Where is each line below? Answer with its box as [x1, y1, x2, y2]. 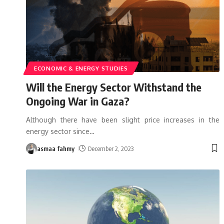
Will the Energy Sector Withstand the [26, 79, 201, 94]
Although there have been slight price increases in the [26, 115, 219, 124]
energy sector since [26, 126, 89, 135]
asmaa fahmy [37, 144, 74, 152]
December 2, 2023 [87, 144, 133, 152]
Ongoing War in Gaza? [26, 93, 129, 108]
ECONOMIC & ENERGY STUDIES [34, 64, 128, 72]
